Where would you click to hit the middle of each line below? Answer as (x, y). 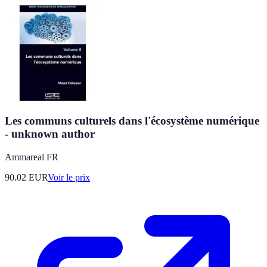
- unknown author (50, 133)
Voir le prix (69, 177)
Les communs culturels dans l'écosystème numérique (132, 120)
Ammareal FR (32, 157)
